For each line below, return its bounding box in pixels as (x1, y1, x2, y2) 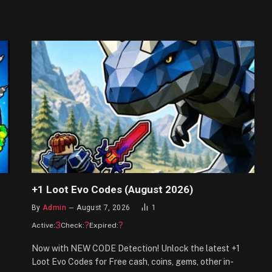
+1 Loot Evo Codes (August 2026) (32, 183, 193, 196)
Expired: (89, 221, 118, 230)
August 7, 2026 (76, 203, 131, 212)
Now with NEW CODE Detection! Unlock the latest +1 (32, 243, 240, 254)
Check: (61, 221, 84, 230)
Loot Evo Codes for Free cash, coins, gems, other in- (32, 257, 234, 267)
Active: (32, 221, 55, 230)
